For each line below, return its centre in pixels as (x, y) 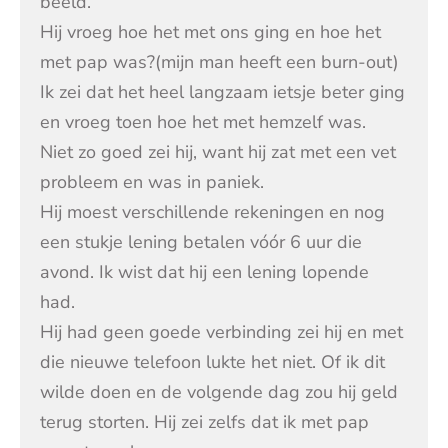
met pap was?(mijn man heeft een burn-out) (219, 62)
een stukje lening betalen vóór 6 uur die (201, 242)
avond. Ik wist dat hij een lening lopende (204, 272)
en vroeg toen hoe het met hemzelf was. (203, 122)
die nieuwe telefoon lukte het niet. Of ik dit (212, 362)
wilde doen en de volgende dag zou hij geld (219, 392)
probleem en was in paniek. (152, 182)
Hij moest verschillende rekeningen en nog (212, 212)
